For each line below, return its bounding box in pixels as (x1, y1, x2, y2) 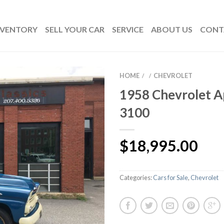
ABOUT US (151, 24, 192, 34)
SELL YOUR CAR (45, 24, 104, 34)
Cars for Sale (153, 173, 188, 181)
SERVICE (112, 24, 143, 34)
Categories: (119, 173, 153, 181)
